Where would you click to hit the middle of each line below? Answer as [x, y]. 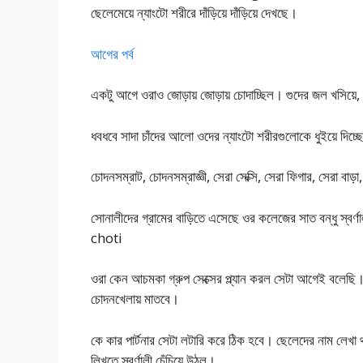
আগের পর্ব [112, 53]
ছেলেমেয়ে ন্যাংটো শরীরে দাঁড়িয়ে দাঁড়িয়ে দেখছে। [194, 13]
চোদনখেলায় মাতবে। [135, 299]
